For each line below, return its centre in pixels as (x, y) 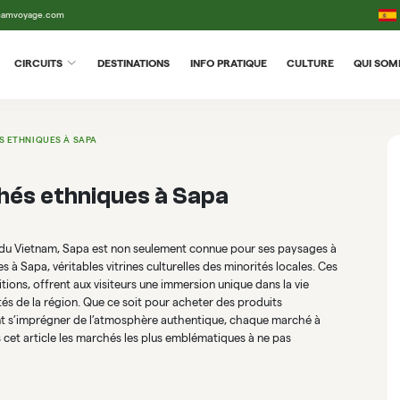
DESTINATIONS (134, 63)
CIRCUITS (39, 63)
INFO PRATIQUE (228, 63)
